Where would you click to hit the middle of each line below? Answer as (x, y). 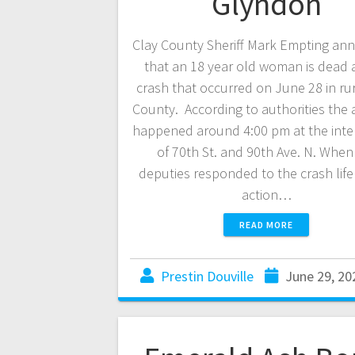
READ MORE (266, 225)
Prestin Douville (207, 277)
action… (266, 195)
